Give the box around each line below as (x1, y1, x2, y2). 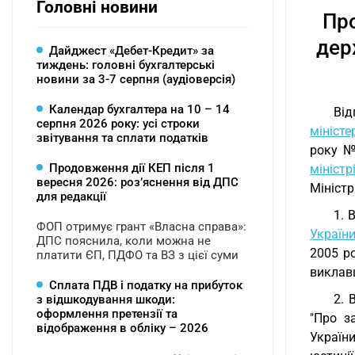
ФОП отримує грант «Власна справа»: (36, 219, 246, 234)
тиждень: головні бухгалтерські (36, 58, 215, 72)
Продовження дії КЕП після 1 (49, 161, 215, 175)
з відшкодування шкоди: (36, 292, 175, 307)
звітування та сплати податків (36, 131, 208, 145)
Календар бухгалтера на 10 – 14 (49, 102, 230, 116)
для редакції (36, 189, 106, 204)
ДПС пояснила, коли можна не (36, 234, 211, 248)
